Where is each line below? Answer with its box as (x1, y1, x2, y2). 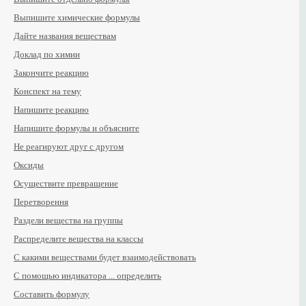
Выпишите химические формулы (14, 12, 140, 23)
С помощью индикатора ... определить (14, 270, 161, 281)
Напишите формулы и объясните (14, 123, 139, 133)
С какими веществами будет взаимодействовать (14, 252, 196, 262)
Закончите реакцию (14, 68, 89, 78)
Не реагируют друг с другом (14, 141, 124, 152)
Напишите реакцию (14, 105, 89, 115)
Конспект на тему (14, 86, 81, 96)
